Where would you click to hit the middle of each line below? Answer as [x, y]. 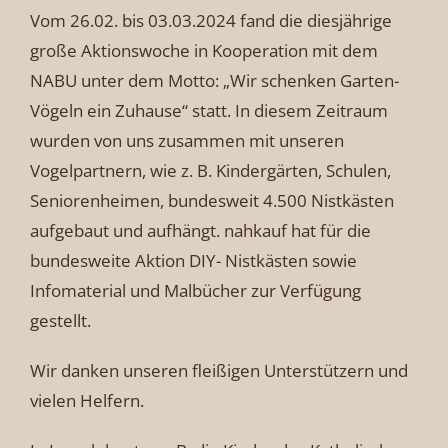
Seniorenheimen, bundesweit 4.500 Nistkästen [212, 200]
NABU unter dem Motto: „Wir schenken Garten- [214, 80]
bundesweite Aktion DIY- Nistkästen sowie [193, 260]
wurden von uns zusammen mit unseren [187, 140]
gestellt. [60, 320]
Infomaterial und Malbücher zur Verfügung [195, 290]
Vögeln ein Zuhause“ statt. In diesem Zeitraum [209, 110]
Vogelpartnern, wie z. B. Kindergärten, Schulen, [210, 170]
